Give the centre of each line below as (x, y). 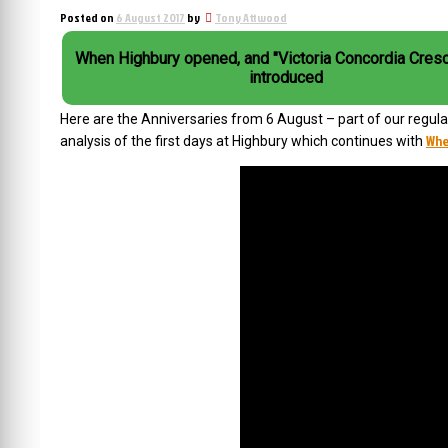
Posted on (88, 17)
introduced (286, 77)
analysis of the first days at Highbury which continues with (243, 141)
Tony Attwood (251, 17)
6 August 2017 (150, 17)
